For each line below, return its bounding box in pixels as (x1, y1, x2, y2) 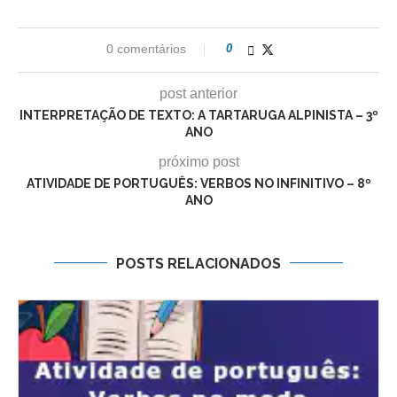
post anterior (160, 85, 237, 101)
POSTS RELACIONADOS (116, 254, 281, 272)
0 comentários (106, 41, 186, 56)
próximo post (158, 153, 239, 169)
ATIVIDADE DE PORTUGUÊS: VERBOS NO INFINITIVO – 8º (26, 175, 371, 191)
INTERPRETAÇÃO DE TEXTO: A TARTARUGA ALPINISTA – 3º (19, 107, 378, 122)
